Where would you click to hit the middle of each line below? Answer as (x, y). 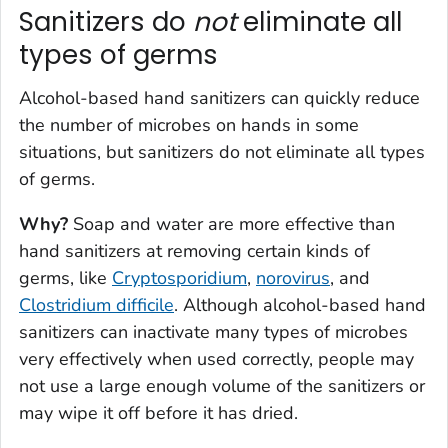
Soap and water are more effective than (231, 224)
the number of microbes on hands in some (189, 125)
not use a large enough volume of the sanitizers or (222, 386)
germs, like (65, 278)
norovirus (293, 278)
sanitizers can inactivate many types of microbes (213, 332)
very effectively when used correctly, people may (216, 359)
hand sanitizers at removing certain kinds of (194, 251)
